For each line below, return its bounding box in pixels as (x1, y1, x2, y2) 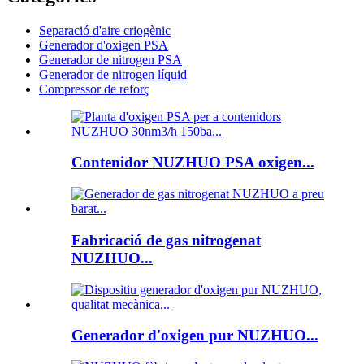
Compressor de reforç (39, 81, 149, 96)
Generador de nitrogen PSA (39, 52, 182, 67)
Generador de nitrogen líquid (39, 67, 187, 81)
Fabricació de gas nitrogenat (71, 231, 261, 249)
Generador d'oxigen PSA (39, 37, 168, 52)
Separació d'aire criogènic (39, 23, 171, 37)
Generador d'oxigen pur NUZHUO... (71, 327, 318, 344)
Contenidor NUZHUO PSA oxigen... (71, 154, 314, 171)
